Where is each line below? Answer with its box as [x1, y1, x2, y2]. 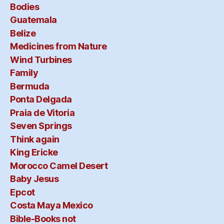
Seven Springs [10, 120, 72, 131]
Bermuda [10, 80, 49, 91]
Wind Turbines [10, 54, 72, 65]
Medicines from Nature [10, 41, 107, 52]
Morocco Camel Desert [10, 160, 108, 171]
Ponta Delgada [10, 94, 72, 105]
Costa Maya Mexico [10, 200, 93, 211]
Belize [10, 27, 36, 38]
